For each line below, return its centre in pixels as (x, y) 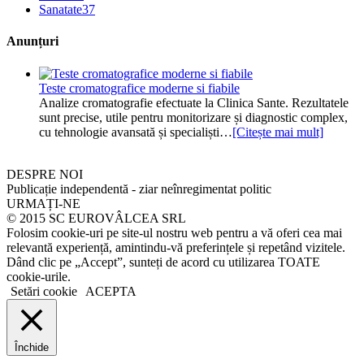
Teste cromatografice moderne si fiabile (139, 88)
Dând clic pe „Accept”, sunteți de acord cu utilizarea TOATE (163, 262)
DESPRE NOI (45, 174)
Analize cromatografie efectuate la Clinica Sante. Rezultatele (194, 102)
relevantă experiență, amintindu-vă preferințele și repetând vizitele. (176, 247)
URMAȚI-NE (43, 203)
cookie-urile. (39, 276)
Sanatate (61, 10)
